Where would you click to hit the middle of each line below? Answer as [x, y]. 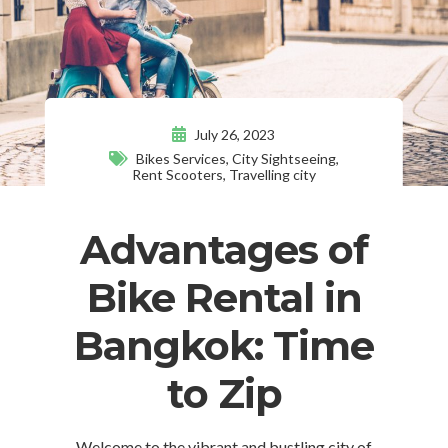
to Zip [224, 393]
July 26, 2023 [233, 134]
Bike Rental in [224, 297]
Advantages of [224, 249]
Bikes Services [180, 158]
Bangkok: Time [224, 345]
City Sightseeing [283, 158]
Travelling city [272, 174]
